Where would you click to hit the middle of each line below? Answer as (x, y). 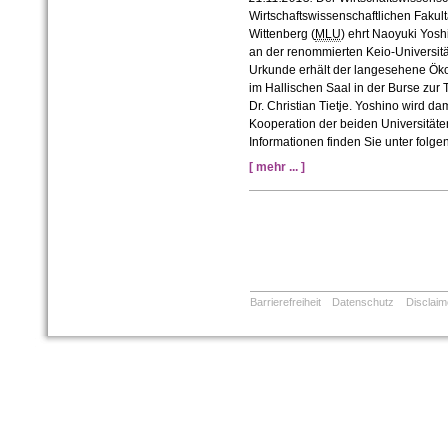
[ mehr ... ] (276, 167)
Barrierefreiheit (285, 302)
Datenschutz (363, 302)
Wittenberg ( (281, 34)
